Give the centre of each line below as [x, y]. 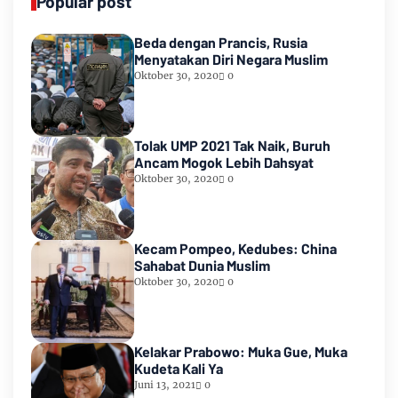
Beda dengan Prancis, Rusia [221, 43]
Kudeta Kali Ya [179, 369]
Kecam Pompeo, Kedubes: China [235, 249]
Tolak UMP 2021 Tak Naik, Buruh [232, 146]
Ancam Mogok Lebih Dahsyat [224, 163]
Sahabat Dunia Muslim [202, 266]
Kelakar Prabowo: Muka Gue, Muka [241, 352]
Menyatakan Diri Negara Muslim [231, 60]
